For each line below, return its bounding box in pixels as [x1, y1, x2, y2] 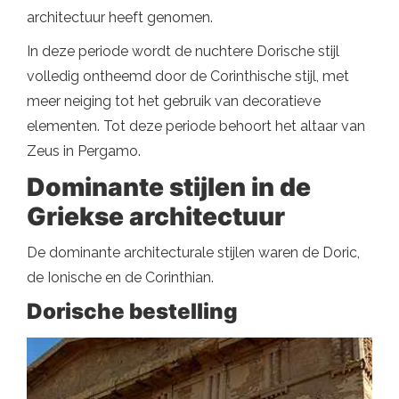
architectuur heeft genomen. [27, 8, 213, 26]
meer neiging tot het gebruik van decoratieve [27, 92, 321, 110]
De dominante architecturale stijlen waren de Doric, [27, 243, 360, 261]
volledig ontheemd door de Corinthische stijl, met [27, 67, 349, 85]
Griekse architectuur [27, 200, 285, 232]
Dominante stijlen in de [27, 171, 311, 202]
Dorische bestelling [27, 297, 238, 324]
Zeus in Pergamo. [27, 142, 141, 159]
